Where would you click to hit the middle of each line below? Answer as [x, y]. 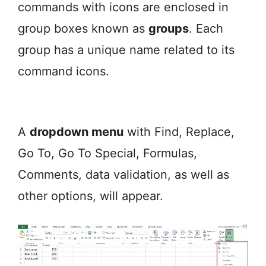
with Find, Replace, [179, 132]
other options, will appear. [91, 196]
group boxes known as [83, 29]
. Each [206, 29]
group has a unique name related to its [126, 50]
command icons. [64, 72]
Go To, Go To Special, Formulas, [107, 153]
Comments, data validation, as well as [123, 175]
